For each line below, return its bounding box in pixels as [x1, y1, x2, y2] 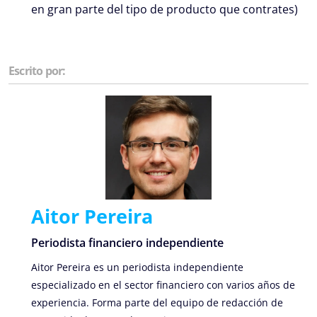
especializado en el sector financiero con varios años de [31, 278, 295, 292]
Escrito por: [8, 62, 66, 79]
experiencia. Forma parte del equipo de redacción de [31, 296, 283, 310]
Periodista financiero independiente [31, 235, 224, 251]
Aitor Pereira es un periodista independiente [31, 260, 243, 275]
